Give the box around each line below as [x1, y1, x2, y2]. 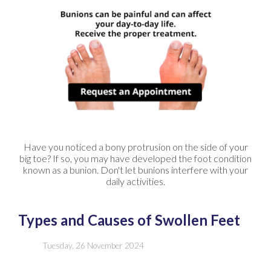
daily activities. [106, 175, 165, 187]
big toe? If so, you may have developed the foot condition [19, 152, 252, 164]
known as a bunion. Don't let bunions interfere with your [23, 163, 248, 175]
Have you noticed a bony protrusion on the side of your [23, 140, 248, 152]
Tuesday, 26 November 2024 [42, 240, 144, 250]
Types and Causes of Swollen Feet [18, 211, 240, 229]
